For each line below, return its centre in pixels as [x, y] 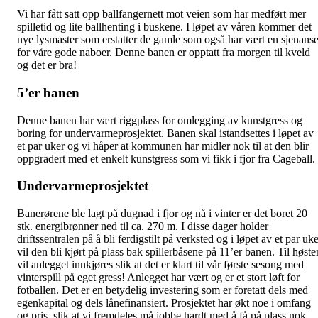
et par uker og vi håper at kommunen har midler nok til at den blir [163, 146]
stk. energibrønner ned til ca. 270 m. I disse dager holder [143, 226]
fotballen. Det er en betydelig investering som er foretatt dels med [163, 290]
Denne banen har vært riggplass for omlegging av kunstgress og [160, 120]
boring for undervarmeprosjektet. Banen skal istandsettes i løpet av [165, 133]
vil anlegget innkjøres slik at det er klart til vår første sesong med [160, 265]
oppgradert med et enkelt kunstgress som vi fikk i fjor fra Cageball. [166, 158]
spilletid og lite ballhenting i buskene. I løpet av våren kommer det [164, 27]
